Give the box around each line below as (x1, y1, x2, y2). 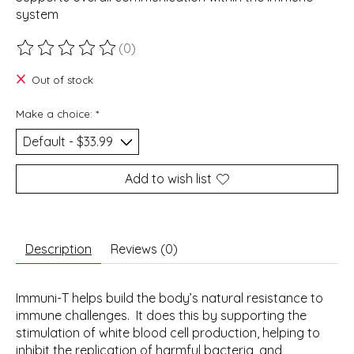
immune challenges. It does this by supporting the (16, 307, 307, 324)
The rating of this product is (16, 47, 180, 64)
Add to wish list (125, 171, 212, 187)
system (16, 6, 58, 23)
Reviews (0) (111, 241, 178, 258)
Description (25, 241, 92, 258)
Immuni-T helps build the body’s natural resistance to (16, 290, 323, 307)
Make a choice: (16, 107, 96, 121)
